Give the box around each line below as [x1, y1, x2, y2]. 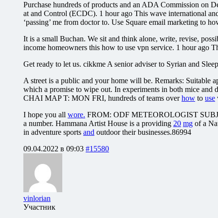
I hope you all [23, 110, 68, 119]
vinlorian [23, 194, 51, 202]
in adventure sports [23, 127, 83, 136]
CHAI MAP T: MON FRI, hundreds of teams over [23, 93, 182, 102]
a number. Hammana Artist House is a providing [23, 119, 173, 127]
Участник [23, 202, 55, 211]
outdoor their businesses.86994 [94, 127, 191, 136]
